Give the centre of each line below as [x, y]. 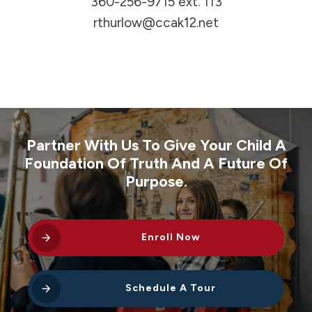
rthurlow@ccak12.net [156, 22]
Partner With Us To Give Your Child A [156, 145]
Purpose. [156, 181]
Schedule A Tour [171, 288]
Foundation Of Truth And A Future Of [156, 163]
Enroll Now [171, 237]
